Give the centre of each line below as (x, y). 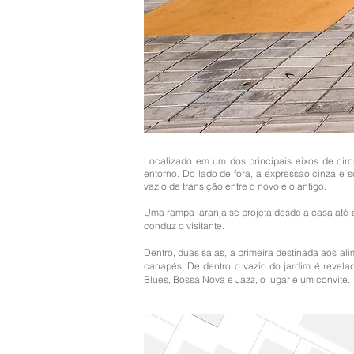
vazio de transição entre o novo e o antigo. (235, 186)
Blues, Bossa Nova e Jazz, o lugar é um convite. (247, 279)
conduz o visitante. (184, 226)
